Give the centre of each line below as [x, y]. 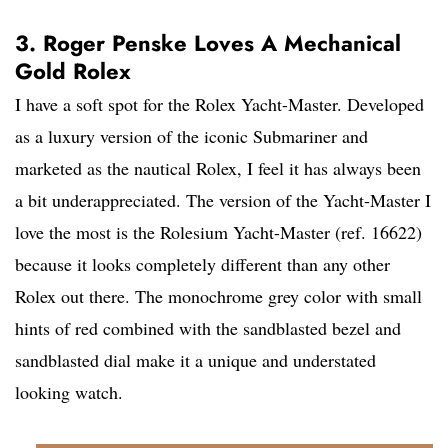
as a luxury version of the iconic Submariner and [191, 136]
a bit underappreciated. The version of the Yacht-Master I [223, 200]
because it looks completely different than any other [202, 264]
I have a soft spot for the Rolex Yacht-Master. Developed [219, 104]
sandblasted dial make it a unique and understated [195, 360]
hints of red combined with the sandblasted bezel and [208, 328]
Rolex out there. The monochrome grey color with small [218, 296]
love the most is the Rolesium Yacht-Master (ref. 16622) [218, 232]
